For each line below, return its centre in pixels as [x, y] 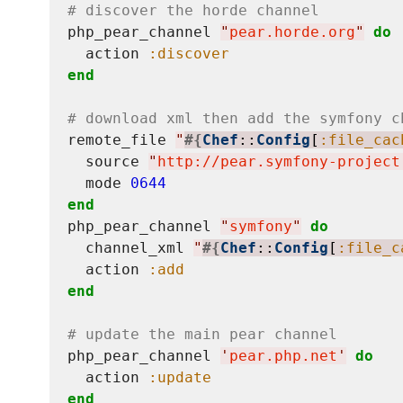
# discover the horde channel [193, 11]
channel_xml [130, 248]
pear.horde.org [292, 32]
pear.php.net [283, 356]
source [108, 162]
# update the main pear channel [202, 335]
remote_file [121, 140]
